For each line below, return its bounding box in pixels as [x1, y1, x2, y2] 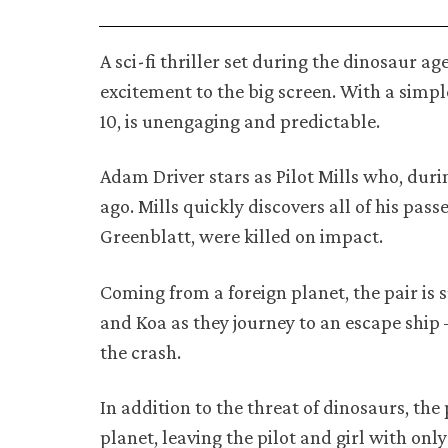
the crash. [100, 340, 182, 363]
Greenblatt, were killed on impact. [100, 225, 384, 248]
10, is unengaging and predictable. [100, 109, 381, 132]
